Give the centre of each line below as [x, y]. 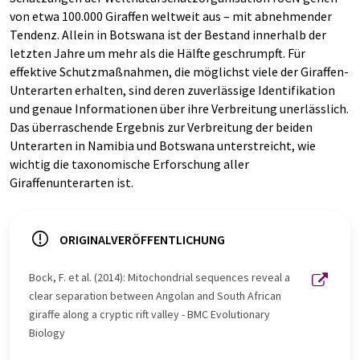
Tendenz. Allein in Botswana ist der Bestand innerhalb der [168, 35]
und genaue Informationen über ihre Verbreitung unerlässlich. [179, 108]
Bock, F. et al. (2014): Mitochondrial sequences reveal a [160, 277]
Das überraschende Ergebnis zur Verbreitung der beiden [161, 127]
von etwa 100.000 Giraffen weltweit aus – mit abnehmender [171, 16]
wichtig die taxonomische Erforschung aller [129, 164]
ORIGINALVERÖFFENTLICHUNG [142, 239]
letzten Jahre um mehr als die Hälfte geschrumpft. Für [157, 53]
